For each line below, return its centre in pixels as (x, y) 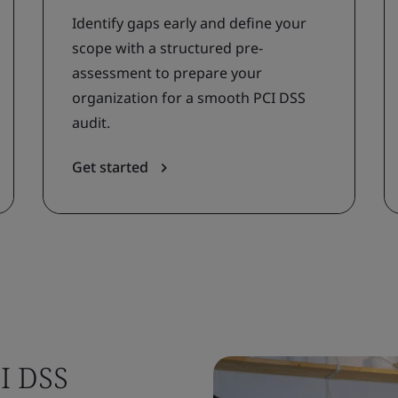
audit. (91, 123)
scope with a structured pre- (167, 48)
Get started (112, 167)
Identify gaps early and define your (189, 23)
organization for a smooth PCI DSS (189, 98)
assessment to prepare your (167, 73)
